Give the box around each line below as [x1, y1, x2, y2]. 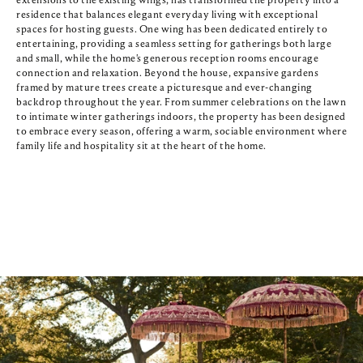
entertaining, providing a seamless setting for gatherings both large [16, 40, 331, 49]
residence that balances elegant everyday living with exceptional [16, 11, 318, 20]
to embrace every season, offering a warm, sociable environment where [16, 127, 347, 137]
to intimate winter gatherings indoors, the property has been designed [16, 113, 346, 122]
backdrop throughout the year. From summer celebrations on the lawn [16, 98, 346, 108]
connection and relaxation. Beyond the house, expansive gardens [16, 69, 318, 79]
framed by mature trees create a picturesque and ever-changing [16, 83, 313, 93]
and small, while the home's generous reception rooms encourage [16, 54, 318, 64]
